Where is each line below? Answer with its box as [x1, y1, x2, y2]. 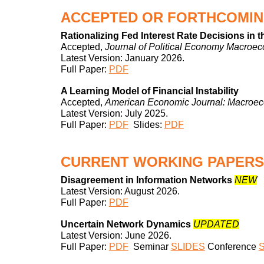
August [124, 186, 154, 196]
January [124, 52, 159, 63]
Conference [204, 241, 259, 252]
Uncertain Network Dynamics [60, 219, 193, 229]
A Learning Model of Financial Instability [60, 85, 239, 96]
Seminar [133, 241, 171, 252]
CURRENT [60, 153, 133, 170]
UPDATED [193, 219, 239, 229]
